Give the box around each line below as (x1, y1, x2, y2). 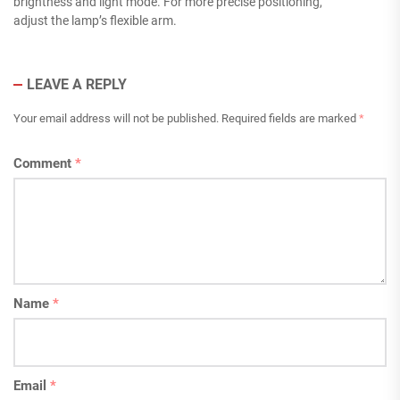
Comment (13, 155, 75, 171)
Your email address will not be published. (13, 112, 219, 125)
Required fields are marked (221, 112, 359, 125)
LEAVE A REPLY (27, 76, 127, 93)
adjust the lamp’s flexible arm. (13, 13, 177, 28)
